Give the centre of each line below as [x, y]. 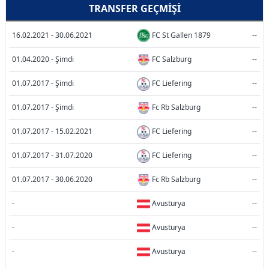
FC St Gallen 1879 [181, 35]
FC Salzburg [172, 59]
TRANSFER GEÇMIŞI [134, 8]
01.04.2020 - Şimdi [43, 59]
